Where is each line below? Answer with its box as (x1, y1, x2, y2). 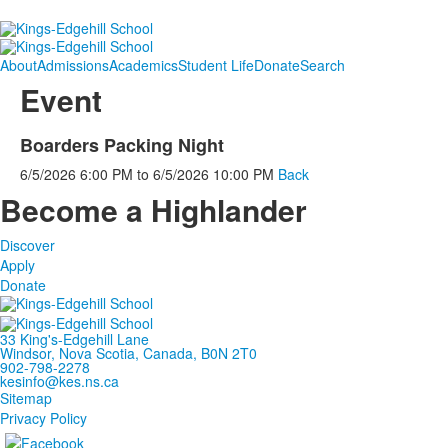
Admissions (37, 54, 109, 75)
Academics (109, 54, 178, 75)
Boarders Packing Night (20, 131, 224, 158)
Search (300, 54, 345, 75)
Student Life (178, 54, 254, 75)
